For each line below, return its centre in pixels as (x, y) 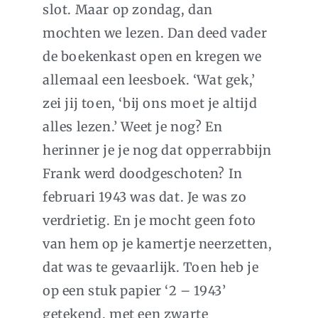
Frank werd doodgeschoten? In (143, 174)
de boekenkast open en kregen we (152, 57)
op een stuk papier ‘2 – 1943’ (135, 291)
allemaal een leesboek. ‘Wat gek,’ (149, 80)
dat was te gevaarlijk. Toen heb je (151, 268)
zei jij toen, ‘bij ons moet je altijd (150, 104)
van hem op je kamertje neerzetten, (158, 244)
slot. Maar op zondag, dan (128, 10)
